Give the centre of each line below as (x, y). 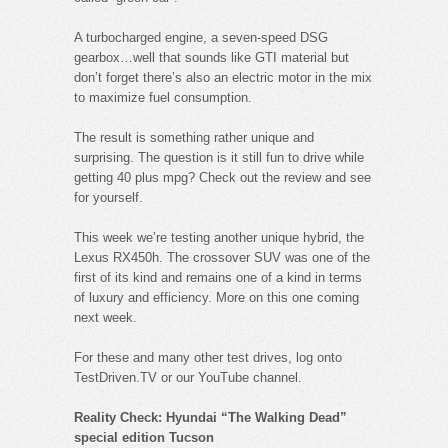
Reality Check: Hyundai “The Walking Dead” (210, 417)
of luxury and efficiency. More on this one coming (216, 297)
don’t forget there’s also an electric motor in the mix (223, 77)
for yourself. (108, 197)
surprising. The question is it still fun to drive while (219, 157)
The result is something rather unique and (194, 137)
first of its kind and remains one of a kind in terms (218, 277)
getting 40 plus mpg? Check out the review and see (222, 177)
